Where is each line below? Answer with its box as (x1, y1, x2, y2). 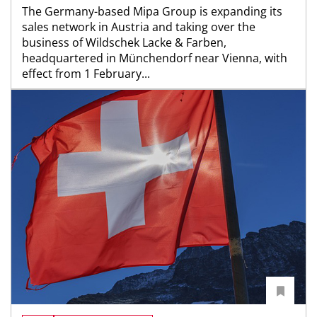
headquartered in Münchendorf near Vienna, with (22, 50, 287, 66)
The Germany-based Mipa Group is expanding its (22, 3, 282, 19)
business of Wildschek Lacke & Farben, (22, 34, 226, 50)
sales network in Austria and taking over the (22, 18, 255, 35)
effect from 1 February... (22, 65, 150, 81)
